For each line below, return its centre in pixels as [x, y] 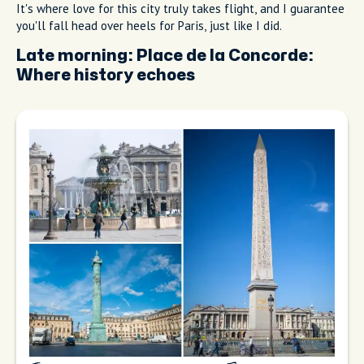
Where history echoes [106, 76]
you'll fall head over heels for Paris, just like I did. [149, 26]
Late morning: [76, 56]
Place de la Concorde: [225, 56]
